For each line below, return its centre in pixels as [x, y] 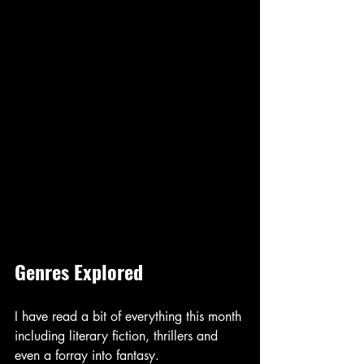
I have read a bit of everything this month [130, 316]
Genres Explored [79, 271]
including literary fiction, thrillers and [118, 336]
